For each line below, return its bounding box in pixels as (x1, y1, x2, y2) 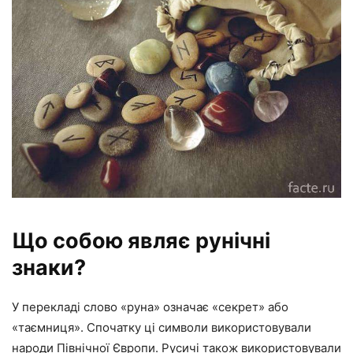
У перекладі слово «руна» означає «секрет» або (12, 299, 288, 315)
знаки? (12, 255, 86, 281)
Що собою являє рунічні (12, 228, 270, 255)
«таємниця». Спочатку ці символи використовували (12, 320, 311, 336)
